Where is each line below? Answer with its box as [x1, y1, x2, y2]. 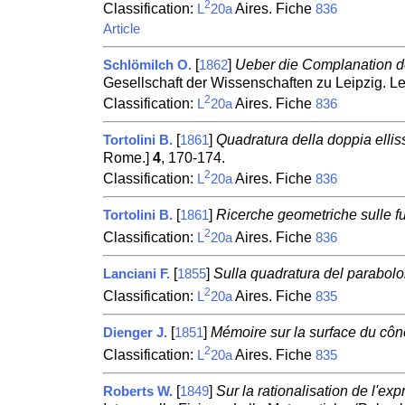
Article [102, 22, 140, 37]
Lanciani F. [102, 266, 170, 281]
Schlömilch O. [102, 58, 192, 73]
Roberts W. [102, 383, 173, 399]
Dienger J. [102, 325, 167, 340]
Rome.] [102, 150, 153, 166]
